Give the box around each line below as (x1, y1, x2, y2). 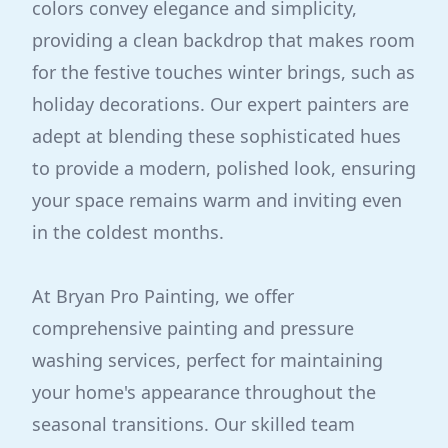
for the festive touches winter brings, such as (32, 60, 415, 84)
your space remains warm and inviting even (32, 188, 402, 212)
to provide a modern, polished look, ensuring (32, 156, 416, 180)
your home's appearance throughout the (32, 380, 376, 404)
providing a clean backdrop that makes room (32, 28, 415, 52)
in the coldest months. (32, 220, 224, 244)
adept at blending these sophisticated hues (32, 124, 401, 148)
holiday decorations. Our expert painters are (32, 92, 409, 116)
